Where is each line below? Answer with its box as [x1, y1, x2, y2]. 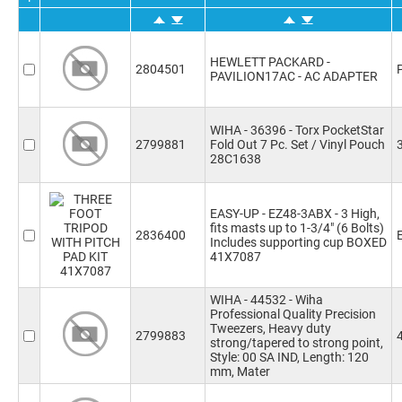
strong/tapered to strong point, [210, 336, 383, 350]
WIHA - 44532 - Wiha [210, 293, 323, 307]
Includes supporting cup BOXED [210, 235, 387, 249]
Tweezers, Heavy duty [210, 321, 331, 336]
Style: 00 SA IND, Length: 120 [210, 350, 369, 364]
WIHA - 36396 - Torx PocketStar [210, 123, 384, 137]
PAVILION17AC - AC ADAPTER [210, 69, 378, 83]
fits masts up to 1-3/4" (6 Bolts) [210, 221, 384, 235]
